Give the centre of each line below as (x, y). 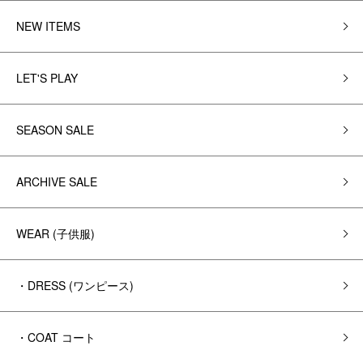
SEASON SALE (55, 130)
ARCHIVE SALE (57, 181)
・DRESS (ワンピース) (75, 285)
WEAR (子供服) (56, 233)
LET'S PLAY (47, 78)
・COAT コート (56, 337)
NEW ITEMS (48, 26)
